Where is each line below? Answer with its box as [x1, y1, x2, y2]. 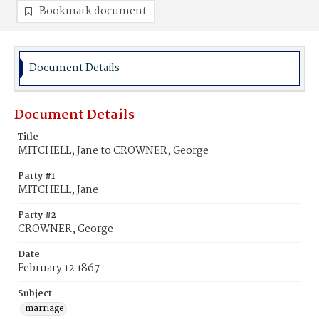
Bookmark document [39, 3, 147, 20]
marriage [25, 301, 64, 316]
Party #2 [18, 208, 56, 223]
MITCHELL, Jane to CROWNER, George [18, 142, 209, 159]
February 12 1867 [18, 260, 100, 277]
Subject [18, 286, 52, 301]
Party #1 [18, 169, 55, 184]
